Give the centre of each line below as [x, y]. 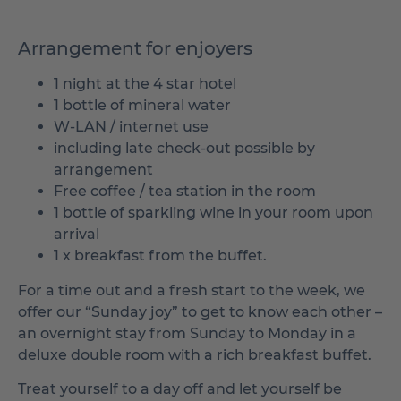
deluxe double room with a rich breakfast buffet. [195, 354]
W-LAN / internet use [131, 127]
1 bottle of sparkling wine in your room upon [213, 213]
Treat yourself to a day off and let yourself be [180, 389]
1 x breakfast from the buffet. [160, 256]
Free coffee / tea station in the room [185, 192]
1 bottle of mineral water [142, 106]
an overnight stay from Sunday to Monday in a [187, 333]
